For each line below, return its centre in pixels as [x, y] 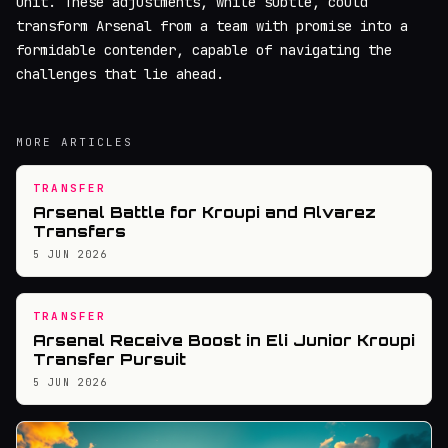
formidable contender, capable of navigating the [204, 50]
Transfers [79, 232]
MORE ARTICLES [74, 142]
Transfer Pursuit [109, 360]
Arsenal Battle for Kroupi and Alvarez [204, 213]
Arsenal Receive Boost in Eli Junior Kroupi [224, 341]
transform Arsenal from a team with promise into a [212, 26]
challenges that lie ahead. [120, 74]
